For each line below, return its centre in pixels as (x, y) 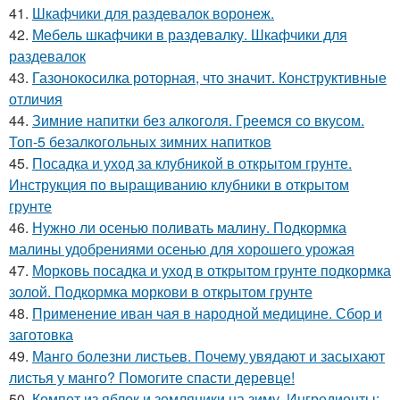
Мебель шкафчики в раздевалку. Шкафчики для (190, 34)
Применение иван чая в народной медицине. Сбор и (207, 312)
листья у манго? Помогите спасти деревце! (152, 377)
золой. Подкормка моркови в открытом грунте (161, 291)
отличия (36, 98)
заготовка (41, 334)
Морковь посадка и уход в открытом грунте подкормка (212, 270)
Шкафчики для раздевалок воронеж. (153, 12)
